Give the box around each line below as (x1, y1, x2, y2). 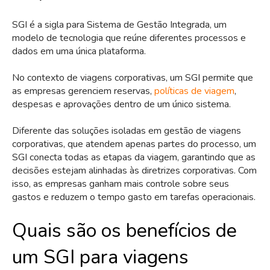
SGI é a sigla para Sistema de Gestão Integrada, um (12, 17, 227, 31)
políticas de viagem (154, 84, 234, 98)
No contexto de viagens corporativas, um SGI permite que (12, 71, 253, 84)
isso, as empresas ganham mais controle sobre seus (12, 177, 229, 191)
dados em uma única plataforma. (12, 44, 148, 58)
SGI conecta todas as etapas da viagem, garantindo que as (12, 151, 256, 165)
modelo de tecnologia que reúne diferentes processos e (12, 31, 246, 45)
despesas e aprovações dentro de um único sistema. (12, 97, 231, 111)
